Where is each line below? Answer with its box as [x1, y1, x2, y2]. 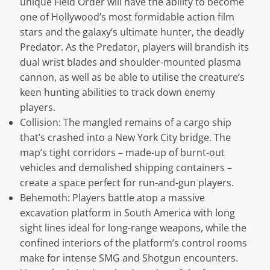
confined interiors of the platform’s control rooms [19, 236, 247, 250]
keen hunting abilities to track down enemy [19, 86, 215, 99]
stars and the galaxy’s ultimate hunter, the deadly [19, 25, 244, 39]
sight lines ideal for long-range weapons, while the [19, 221, 246, 235]
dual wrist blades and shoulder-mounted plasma [19, 55, 241, 69]
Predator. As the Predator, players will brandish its [19, 40, 249, 54]
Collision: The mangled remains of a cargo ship [19, 116, 231, 130]
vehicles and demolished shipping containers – [19, 161, 232, 175]
